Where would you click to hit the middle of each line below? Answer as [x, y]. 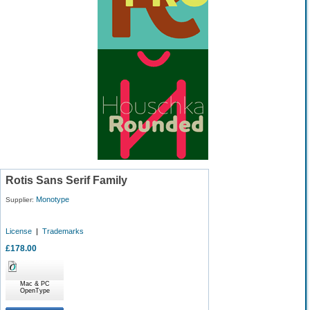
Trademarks [63, 231]
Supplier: [21, 200]
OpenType [35, 291]
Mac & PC [35, 284]
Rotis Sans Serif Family [66, 180]
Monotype [53, 199]
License [19, 231]
